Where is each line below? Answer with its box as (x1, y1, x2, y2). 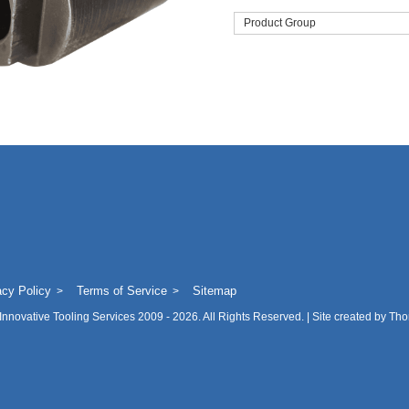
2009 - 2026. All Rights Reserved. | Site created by (134, 310, 389, 323)
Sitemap (192, 284, 236, 298)
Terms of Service (76, 284, 167, 298)
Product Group (243, 16, 316, 29)
